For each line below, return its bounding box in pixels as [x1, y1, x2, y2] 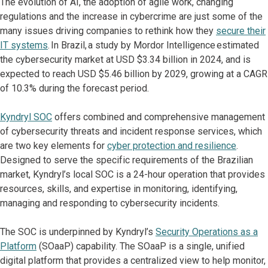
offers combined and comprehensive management [52, 111, 265, 123]
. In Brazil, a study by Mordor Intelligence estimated [48, 39, 259, 51]
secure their [216, 25, 266, 37]
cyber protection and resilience [107, 140, 236, 152]
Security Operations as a [156, 226, 258, 238]
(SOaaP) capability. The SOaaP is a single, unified [36, 240, 245, 252]
